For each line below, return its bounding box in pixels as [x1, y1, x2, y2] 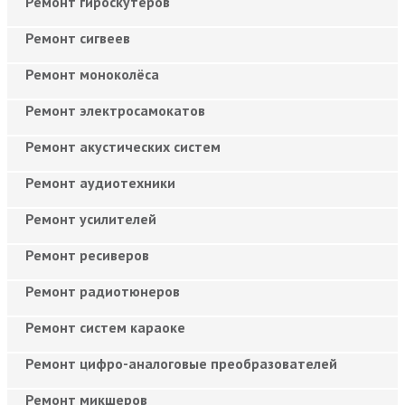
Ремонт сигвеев [25, 28, 130, 47]
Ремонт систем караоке [25, 317, 185, 336]
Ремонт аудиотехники [25, 173, 175, 192]
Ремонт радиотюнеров [25, 281, 180, 300]
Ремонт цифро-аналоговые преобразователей [25, 353, 337, 372]
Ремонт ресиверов [25, 245, 149, 264]
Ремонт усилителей [25, 209, 156, 228]
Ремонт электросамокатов [25, 100, 205, 119]
